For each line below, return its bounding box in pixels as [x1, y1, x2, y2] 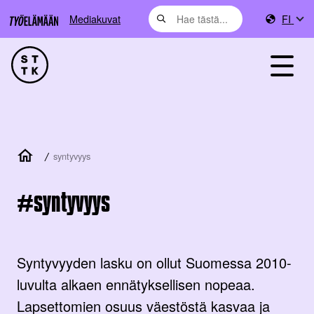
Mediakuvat [69, 11, 121, 26]
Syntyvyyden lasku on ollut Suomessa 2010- [17, 252, 292, 273]
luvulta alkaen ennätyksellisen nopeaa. [17, 273, 255, 294]
